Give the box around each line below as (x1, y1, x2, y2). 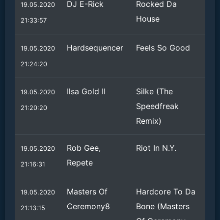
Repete (67, 158, 93, 167)
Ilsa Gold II (67, 86, 106, 96)
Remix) (136, 116, 162, 126)
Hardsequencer (67, 43, 123, 53)
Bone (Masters (136, 201, 190, 211)
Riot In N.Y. (136, 143, 176, 153)
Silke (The (136, 86, 173, 96)
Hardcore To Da (136, 187, 195, 196)
